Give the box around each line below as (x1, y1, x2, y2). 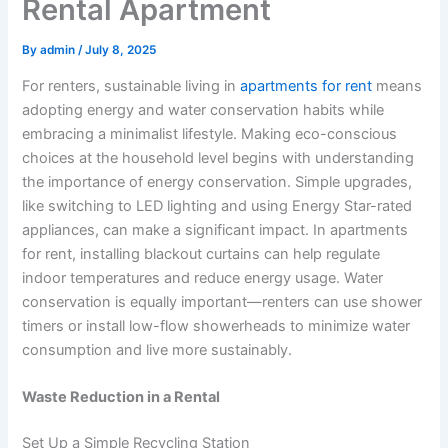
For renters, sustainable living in (22, 76, 241, 95)
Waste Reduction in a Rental (22, 387, 221, 406)
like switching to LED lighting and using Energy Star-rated (22, 196, 413, 215)
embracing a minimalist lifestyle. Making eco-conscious (22, 124, 398, 143)
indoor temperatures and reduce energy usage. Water (22, 268, 384, 287)
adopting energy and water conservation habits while (22, 100, 385, 119)
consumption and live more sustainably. (22, 340, 293, 359)
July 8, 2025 (85, 43, 157, 58)
